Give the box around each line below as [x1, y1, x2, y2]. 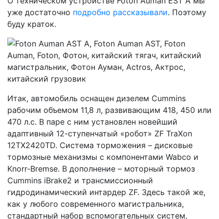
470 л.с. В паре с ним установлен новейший [7, 117, 177, 127]
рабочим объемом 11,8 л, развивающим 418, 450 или [7, 105, 212, 115]
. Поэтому [168, 7, 206, 17]
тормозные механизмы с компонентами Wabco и [7, 152, 198, 162]
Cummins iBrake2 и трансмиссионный [7, 175, 153, 185]
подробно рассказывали [70, 7, 168, 17]
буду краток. [7, 19, 56, 29]
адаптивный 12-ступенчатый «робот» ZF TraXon [7, 129, 192, 138]
